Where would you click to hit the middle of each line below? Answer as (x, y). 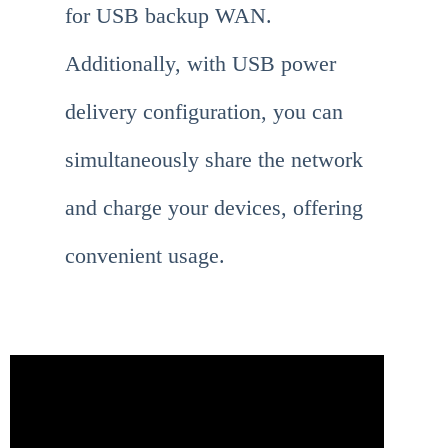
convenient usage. (145, 256)
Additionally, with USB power (200, 64)
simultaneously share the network (214, 160)
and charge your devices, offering (214, 208)
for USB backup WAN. (168, 16)
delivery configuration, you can (204, 112)
